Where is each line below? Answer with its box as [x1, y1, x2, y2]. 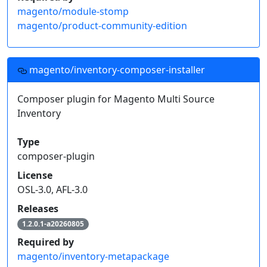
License [17, 169, 52, 182]
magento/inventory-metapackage [17, 250, 169, 263]
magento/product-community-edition [17, 19, 187, 33]
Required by [17, 235, 74, 249]
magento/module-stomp [17, 5, 129, 18]
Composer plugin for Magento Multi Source [17, 92, 215, 106]
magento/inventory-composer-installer [27, 63, 205, 77]
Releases [17, 202, 58, 216]
